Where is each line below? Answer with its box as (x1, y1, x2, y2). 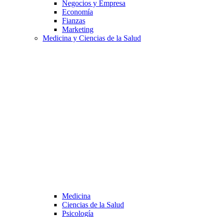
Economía (62, 8, 93, 16)
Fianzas (62, 16, 85, 25)
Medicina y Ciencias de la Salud (43, 34, 141, 42)
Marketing (62, 25, 93, 33)
